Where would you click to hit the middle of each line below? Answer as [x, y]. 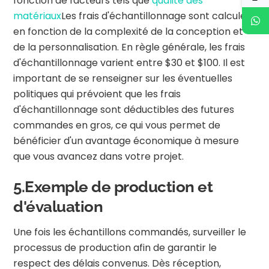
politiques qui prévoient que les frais [97, 94]
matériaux [38, 16]
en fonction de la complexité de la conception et [128, 32]
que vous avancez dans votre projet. [99, 157]
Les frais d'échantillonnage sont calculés [156, 16]
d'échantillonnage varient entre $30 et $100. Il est [129, 63]
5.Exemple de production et [113, 187]
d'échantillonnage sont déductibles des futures [124, 110]
